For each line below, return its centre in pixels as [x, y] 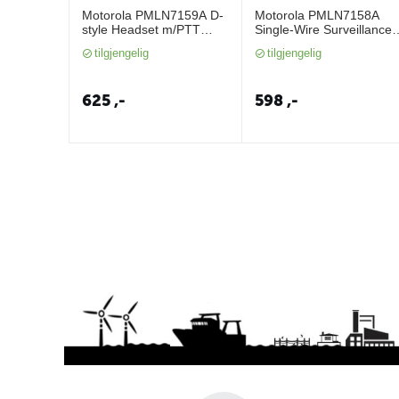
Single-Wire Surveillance [323, 29]
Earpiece [280, 44]
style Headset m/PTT [141, 29]
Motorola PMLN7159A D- [153, 15]
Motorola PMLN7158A [317, 15]
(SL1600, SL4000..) [137, 44]
